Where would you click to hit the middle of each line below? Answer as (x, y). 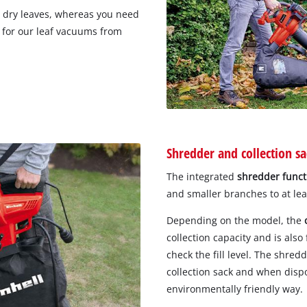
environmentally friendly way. (235, 288)
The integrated (202, 176)
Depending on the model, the (235, 220)
